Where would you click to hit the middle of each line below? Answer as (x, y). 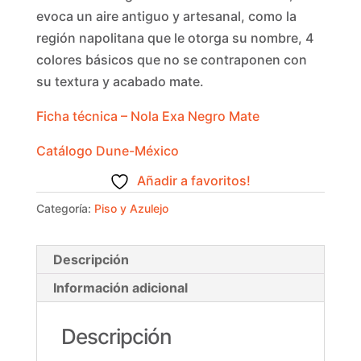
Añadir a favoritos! (194, 181)
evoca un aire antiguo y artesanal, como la (166, 17)
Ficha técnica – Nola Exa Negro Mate (147, 116)
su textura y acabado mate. (120, 82)
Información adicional (120, 288)
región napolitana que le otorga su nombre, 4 (174, 38)
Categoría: (65, 209)
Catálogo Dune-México (107, 151)
